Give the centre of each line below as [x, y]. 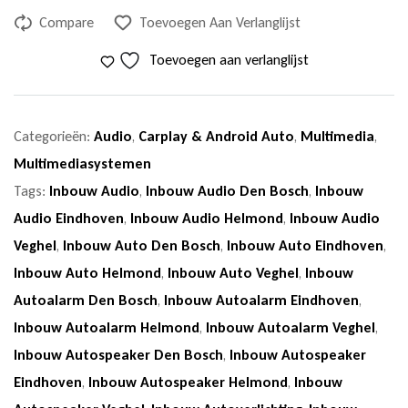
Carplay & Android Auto [216, 137]
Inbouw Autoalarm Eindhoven [261, 301]
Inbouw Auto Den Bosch [142, 246]
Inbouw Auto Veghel [233, 273]
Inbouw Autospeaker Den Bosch [118, 355]
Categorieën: [54, 137]
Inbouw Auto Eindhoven [305, 246]
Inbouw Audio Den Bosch [227, 191]
